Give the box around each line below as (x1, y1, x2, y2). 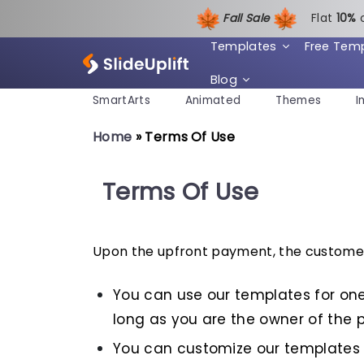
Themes (275, 93, 322, 109)
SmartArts (93, 93, 150, 109)
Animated (184, 93, 241, 109)
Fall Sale (223, 10, 273, 26)
